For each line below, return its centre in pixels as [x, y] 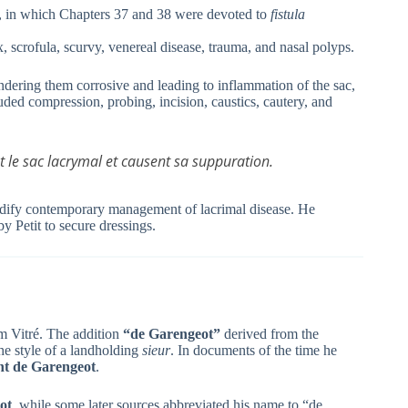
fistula [288, 14]
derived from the [270, 334]
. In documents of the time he [254, 351]
